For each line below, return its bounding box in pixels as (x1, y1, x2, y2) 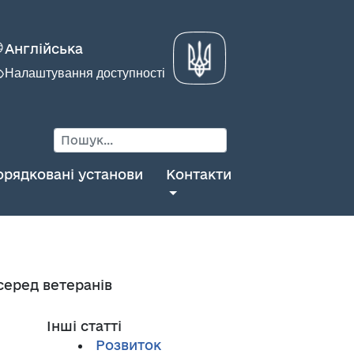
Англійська (5, 41, 83, 56)
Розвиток (95, 337, 161, 352)
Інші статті (46, 318, 122, 333)
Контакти (165, 167, 232, 182)
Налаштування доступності (5, 66, 165, 80)
